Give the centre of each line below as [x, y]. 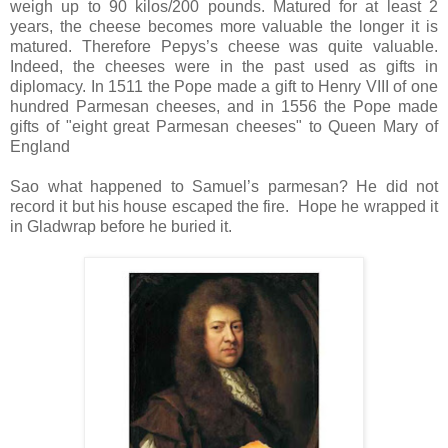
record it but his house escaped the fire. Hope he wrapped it [224, 206]
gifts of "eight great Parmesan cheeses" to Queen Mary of [224, 126]
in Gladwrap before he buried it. [123, 226]
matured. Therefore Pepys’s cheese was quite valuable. [224, 46]
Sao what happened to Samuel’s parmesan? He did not [224, 186]
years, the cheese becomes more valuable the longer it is [224, 26]
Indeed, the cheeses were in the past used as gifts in [224, 66]
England [40, 146]
